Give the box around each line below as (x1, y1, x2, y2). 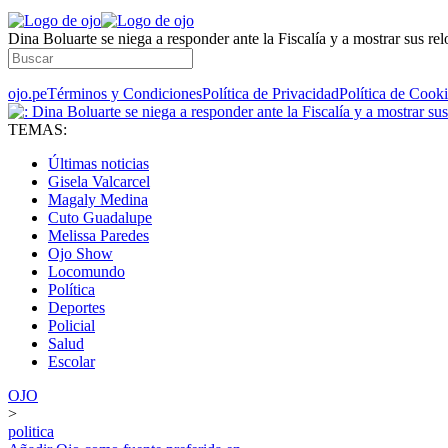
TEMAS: (8, 121, 67, 138)
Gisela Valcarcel (48, 173, 150, 190)
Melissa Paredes (48, 227, 149, 244)
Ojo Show (48, 245, 113, 262)
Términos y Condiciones (47, 85, 202, 102)
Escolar (48, 353, 95, 370)
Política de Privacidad (202, 85, 339, 102)
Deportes (48, 299, 105, 316)
